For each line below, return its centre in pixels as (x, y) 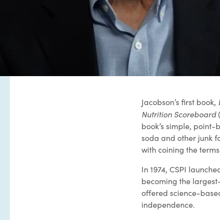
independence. (168, 205)
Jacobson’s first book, (180, 102)
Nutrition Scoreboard (179, 114)
